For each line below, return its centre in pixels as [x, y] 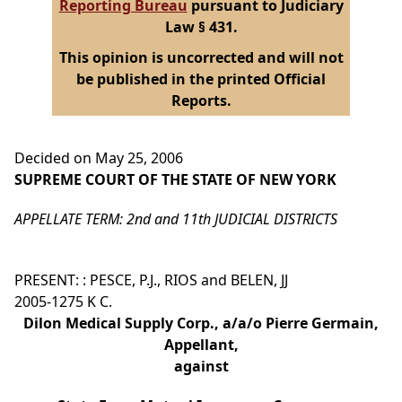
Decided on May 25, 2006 [99, 158]
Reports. [201, 101]
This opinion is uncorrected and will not [201, 58]
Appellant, [201, 345]
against [201, 367]
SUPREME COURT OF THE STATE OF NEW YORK [175, 180]
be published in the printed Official [201, 79]
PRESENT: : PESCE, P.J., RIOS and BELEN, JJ [151, 280]
